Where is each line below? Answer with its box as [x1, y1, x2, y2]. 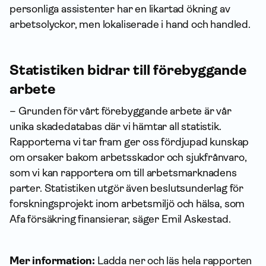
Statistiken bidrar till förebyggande [9, 62, 247, 78]
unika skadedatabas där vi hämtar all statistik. [9, 121, 221, 132]
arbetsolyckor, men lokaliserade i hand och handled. [9, 18, 255, 30]
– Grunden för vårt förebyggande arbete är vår [9, 105, 232, 117]
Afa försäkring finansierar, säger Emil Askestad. [9, 213, 231, 225]
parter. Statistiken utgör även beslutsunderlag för [9, 182, 244, 194]
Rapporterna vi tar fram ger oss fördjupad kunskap [9, 136, 249, 148]
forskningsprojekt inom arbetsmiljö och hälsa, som [9, 198, 245, 210]
